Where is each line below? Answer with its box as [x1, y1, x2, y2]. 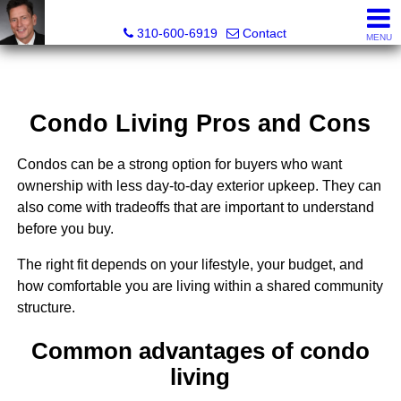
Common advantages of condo [30, 337, 370, 363]
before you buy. [16, 221, 114, 237]
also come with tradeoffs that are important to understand [16, 200, 374, 216]
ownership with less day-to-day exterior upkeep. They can [16, 178, 381, 194]
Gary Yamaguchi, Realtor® [125, 7, 285, 21]
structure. [16, 300, 75, 316]
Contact [243, 26, 286, 40]
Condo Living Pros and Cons [30, 109, 371, 138]
